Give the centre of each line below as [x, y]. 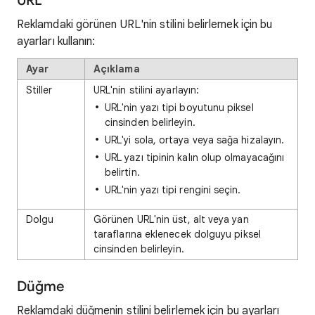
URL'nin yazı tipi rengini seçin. [173, 189]
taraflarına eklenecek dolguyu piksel [177, 234]
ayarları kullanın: [56, 41]
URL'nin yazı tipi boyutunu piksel [179, 107]
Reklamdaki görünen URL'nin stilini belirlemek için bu [145, 24]
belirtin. [122, 172]
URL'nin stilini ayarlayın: [147, 90]
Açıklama [117, 69]
